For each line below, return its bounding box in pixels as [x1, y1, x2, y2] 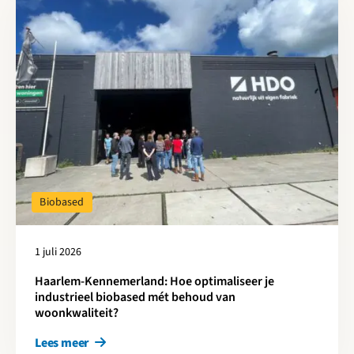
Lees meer [35, 333, 92, 352]
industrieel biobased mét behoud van [35, 288, 235, 306]
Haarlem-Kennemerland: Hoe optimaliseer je [35, 272, 274, 290]
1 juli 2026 [35, 243, 81, 260]
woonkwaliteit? [35, 303, 119, 322]
